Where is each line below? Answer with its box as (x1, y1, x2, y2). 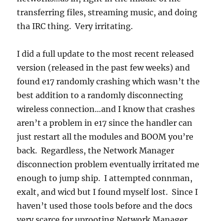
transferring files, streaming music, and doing (17, 7, 198, 17)
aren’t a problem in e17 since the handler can (17, 117, 193, 128)
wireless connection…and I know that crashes (17, 104, 195, 114)
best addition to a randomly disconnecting (17, 90, 184, 100)
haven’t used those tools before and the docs (17, 200, 193, 211)
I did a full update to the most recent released (17, 48, 194, 59)
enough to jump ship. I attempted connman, (17, 173, 193, 183)
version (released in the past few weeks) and (17, 62, 190, 73)
